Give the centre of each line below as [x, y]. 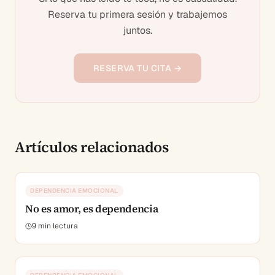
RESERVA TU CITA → [137, 68]
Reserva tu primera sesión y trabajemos [137, 14]
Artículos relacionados [92, 147]
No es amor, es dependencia [92, 209]
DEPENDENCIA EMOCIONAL [74, 191]
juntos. [137, 30]
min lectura [57, 226]
